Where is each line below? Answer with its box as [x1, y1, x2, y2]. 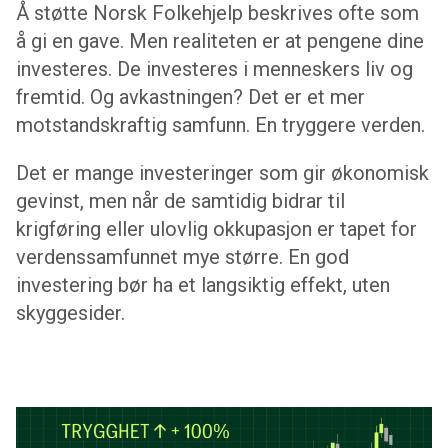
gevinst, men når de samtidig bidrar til [16, 188, 345, 213]
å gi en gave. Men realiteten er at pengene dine [16, 28, 424, 53]
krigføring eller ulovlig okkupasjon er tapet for [16, 216, 417, 241]
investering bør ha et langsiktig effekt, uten [16, 272, 390, 297]
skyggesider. [16, 300, 125, 325]
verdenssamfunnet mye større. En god [16, 244, 349, 269]
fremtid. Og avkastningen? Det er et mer [16, 84, 365, 109]
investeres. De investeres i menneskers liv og [16, 56, 413, 81]
